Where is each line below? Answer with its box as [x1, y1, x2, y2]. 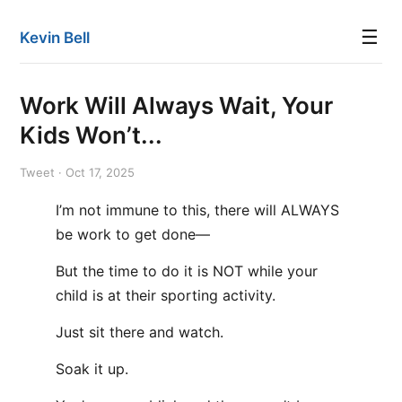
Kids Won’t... [20, 121, 162, 149]
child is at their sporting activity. [56, 286, 275, 304]
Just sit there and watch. [56, 323, 223, 341]
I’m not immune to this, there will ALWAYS [56, 201, 339, 219]
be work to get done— [56, 225, 210, 243]
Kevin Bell [20, 29, 90, 47]
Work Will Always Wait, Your [20, 92, 333, 119]
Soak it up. [56, 360, 128, 378]
